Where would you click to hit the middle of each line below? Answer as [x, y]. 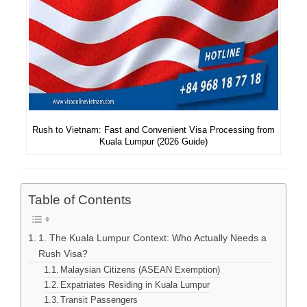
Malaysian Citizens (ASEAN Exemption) [140, 270]
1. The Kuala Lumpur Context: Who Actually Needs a [152, 238]
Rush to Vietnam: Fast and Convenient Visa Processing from [153, 130]
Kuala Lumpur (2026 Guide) [153, 141]
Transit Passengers [99, 300]
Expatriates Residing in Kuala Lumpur [135, 285]
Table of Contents [80, 200]
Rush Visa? [63, 254]
